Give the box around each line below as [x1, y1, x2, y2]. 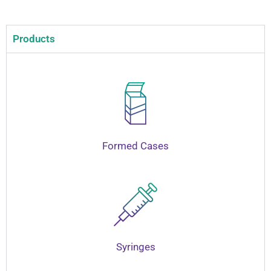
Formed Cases [102, 140, 169, 152]
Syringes [116, 240, 155, 253]
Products [13, 32, 55, 45]
